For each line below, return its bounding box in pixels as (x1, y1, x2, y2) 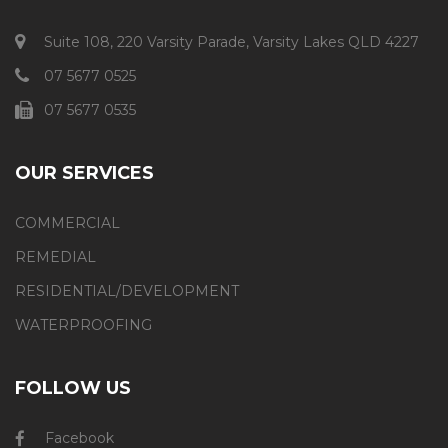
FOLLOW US (15, 377, 131, 400)
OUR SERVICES (15, 162, 154, 185)
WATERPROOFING (15, 316, 152, 335)
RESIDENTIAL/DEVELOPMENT (15, 282, 239, 301)
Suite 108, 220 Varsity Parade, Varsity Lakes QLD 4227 (44, 33, 419, 52)
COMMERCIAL (15, 214, 120, 233)
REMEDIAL (15, 248, 96, 267)
